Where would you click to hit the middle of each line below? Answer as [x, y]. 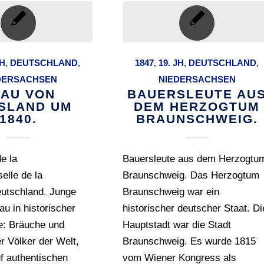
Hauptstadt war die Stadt [177, 225]
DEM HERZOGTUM [197, 107]
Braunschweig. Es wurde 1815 [189, 242]
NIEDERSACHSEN [197, 80]
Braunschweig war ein [171, 192]
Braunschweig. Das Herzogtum [191, 176]
